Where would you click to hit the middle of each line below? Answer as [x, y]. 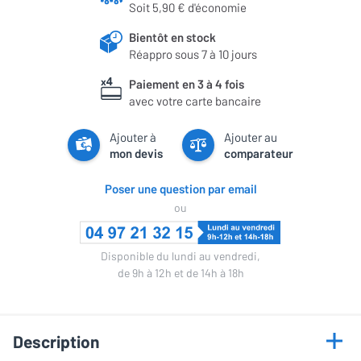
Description [56, 341]
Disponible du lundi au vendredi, [180, 255]
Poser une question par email [180, 188]
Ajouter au [251, 137]
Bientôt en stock [172, 37]
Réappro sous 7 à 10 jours [193, 54]
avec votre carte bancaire [195, 100]
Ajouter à [133, 137]
